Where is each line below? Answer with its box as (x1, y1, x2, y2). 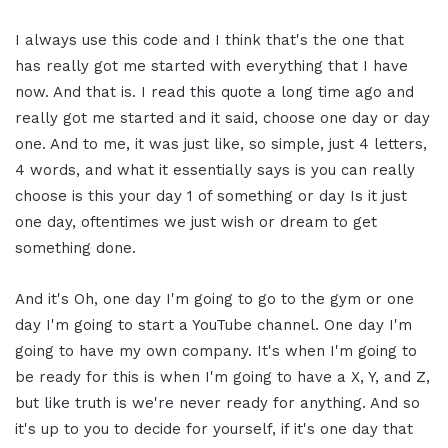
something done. (15, 238, 136, 257)
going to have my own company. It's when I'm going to (15, 341, 417, 360)
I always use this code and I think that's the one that (15, 30, 404, 49)
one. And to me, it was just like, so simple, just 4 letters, (15, 134, 427, 153)
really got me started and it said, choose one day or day (15, 108, 430, 127)
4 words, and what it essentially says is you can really (15, 160, 415, 179)
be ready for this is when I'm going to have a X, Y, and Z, (15, 367, 430, 386)
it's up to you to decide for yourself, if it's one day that (15, 419, 413, 438)
